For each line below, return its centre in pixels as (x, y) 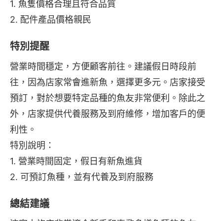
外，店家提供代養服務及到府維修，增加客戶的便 (108, 114)
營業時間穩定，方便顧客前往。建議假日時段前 (103, 67)
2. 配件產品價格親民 (51, 20)
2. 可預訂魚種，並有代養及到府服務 (82, 177)
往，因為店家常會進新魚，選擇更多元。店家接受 (108, 82)
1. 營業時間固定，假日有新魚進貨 (76, 161)
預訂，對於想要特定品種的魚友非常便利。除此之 (108, 98)
